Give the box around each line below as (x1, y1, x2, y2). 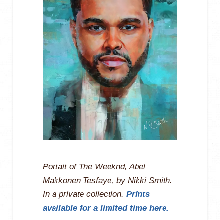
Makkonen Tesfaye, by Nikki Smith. (42, 175, 172, 185)
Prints (126, 189, 150, 199)
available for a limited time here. (42, 203, 169, 213)
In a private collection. (42, 189, 126, 199)
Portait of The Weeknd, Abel (42, 162, 145, 171)
